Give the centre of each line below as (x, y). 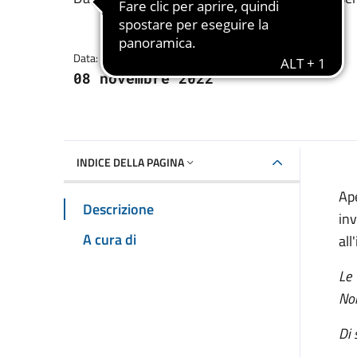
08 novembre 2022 (143, 78)
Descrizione (118, 209)
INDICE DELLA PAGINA (130, 162)
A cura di (110, 239)
